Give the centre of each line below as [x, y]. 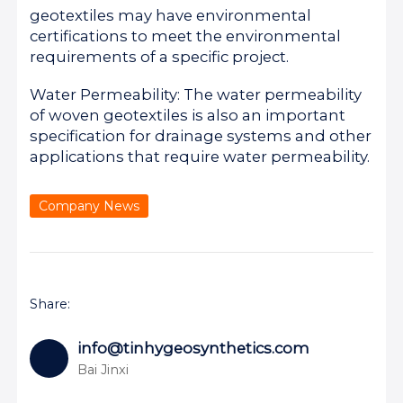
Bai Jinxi [103, 369]
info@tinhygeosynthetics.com [193, 348]
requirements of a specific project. [160, 57]
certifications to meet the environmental [186, 36]
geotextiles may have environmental [171, 16]
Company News [90, 206]
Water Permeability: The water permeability [196, 95]
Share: [50, 304]
